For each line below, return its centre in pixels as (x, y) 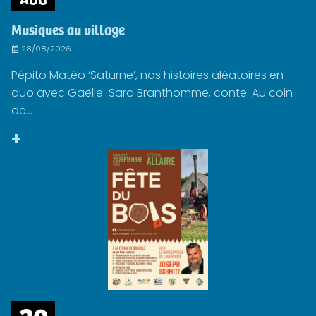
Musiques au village (68, 29)
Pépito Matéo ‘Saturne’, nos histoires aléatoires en (147, 75)
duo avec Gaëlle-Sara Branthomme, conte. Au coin (152, 93)
